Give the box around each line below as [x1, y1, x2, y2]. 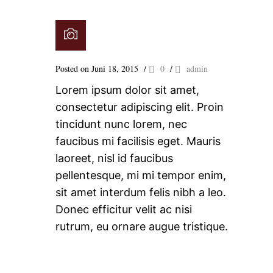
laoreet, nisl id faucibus [55, 152, 173, 165]
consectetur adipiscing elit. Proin [55, 101, 224, 113]
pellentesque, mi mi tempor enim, [55, 169, 226, 182]
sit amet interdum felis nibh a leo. [55, 186, 226, 199]
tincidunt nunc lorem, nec [55, 118, 187, 130]
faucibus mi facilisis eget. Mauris [55, 135, 221, 147]
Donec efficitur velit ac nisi [55, 203, 192, 216]
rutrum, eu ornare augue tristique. [55, 220, 228, 233]
